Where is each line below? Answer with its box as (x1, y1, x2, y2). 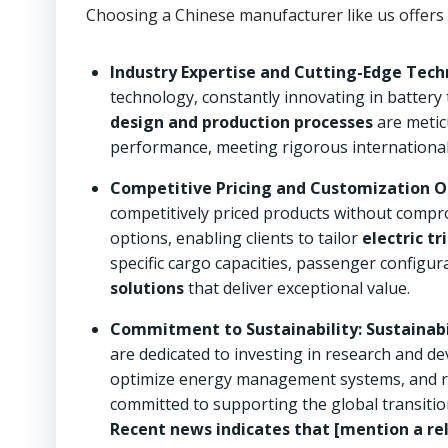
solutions (110, 277, 184, 299)
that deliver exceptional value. (184, 277, 410, 299)
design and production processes (110, 111, 373, 133)
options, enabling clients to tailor (110, 227, 362, 249)
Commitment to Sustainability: (110, 318, 362, 340)
